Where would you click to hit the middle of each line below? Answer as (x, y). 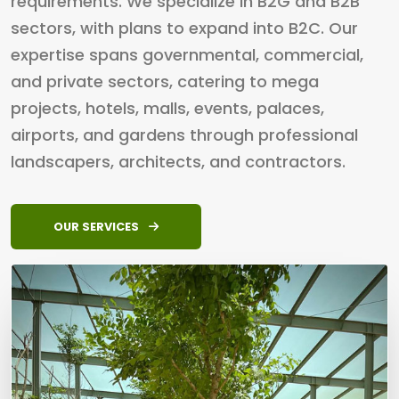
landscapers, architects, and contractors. (178, 162)
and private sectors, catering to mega (165, 81)
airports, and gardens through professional (184, 135)
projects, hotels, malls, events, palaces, (167, 108)
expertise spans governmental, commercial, (187, 55)
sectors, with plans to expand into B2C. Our (184, 28)
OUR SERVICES (98, 227)
